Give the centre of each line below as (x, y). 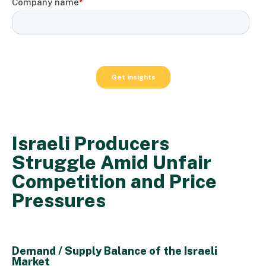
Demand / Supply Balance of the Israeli (115, 251)
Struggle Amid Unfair (112, 162)
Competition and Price (114, 181)
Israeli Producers (91, 143)
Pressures (59, 200)
